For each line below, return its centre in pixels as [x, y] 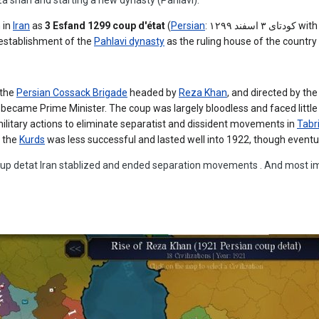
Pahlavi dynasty [129, 41]
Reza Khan [203, 92]
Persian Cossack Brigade [72, 92]
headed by [153, 92]
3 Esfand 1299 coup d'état [105, 25]
